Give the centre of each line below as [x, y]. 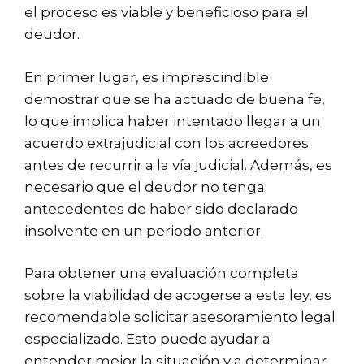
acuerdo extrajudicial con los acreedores [167, 143]
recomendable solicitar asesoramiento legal [180, 317]
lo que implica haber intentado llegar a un [173, 121]
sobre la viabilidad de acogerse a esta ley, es [178, 295]
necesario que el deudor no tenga [145, 186]
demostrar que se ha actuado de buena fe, [175, 99]
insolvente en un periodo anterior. [144, 230]
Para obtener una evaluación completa [162, 273]
